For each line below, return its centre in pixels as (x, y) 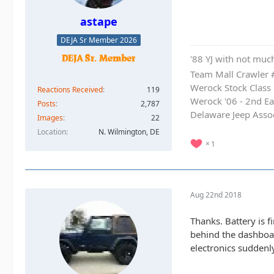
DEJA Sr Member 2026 (98, 40)
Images (50, 117)
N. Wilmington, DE (129, 131)
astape (98, 22)
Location (52, 131)
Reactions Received (70, 89)
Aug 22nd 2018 (216, 195)
